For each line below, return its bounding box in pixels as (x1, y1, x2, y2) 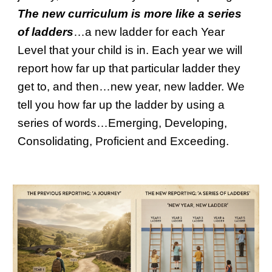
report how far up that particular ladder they (18, 62, 241, 75)
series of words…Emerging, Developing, (18, 117, 228, 130)
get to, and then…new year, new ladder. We (18, 80, 245, 93)
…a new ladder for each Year (73, 25, 225, 39)
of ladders (18, 25, 74, 39)
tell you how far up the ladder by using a (18, 98, 225, 112)
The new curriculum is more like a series (18, 7, 242, 21)
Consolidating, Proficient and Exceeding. (18, 135, 229, 148)
